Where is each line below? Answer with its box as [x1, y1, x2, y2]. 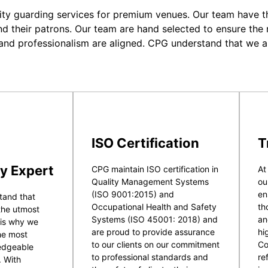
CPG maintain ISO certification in [92, 163, 218, 174]
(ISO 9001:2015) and [92, 188, 174, 199]
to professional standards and [92, 251, 208, 262]
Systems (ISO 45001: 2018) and [92, 214, 218, 224]
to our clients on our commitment [92, 239, 220, 249]
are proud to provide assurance [92, 226, 215, 237]
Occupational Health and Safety [92, 201, 217, 212]
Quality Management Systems [92, 176, 209, 187]
